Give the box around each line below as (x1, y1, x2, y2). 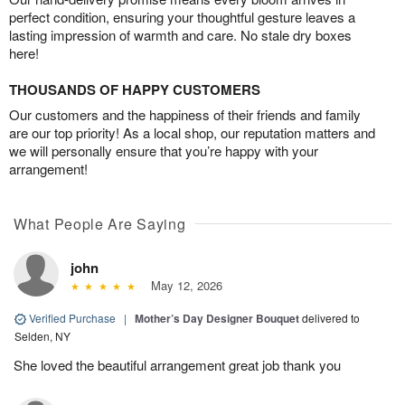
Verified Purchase (26, 309, 118, 325)
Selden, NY (14, 327, 71, 344)
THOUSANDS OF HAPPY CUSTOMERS (9, 79, 260, 99)
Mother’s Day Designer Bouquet (135, 309, 299, 326)
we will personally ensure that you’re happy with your (9, 140, 318, 160)
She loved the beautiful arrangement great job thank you (14, 354, 341, 374)
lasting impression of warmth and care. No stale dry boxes (9, 24, 352, 44)
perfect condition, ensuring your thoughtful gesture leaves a (9, 6, 355, 26)
